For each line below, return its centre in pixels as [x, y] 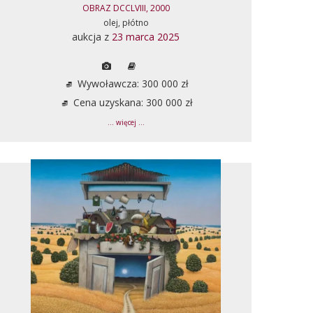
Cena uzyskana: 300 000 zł [131, 102]
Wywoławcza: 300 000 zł [131, 83]
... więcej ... [126, 122]
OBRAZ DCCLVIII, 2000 [126, 8]
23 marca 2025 [146, 36]
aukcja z [92, 36]
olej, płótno [126, 22]
